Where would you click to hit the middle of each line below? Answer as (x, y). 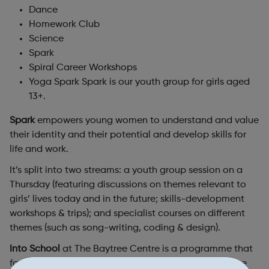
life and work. (39, 149)
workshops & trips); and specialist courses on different (127, 213)
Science (46, 39)
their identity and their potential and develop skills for (128, 135)
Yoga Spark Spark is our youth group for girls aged (139, 82)
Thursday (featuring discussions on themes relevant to (128, 185)
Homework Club (64, 24)
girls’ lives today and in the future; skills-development (127, 199)
